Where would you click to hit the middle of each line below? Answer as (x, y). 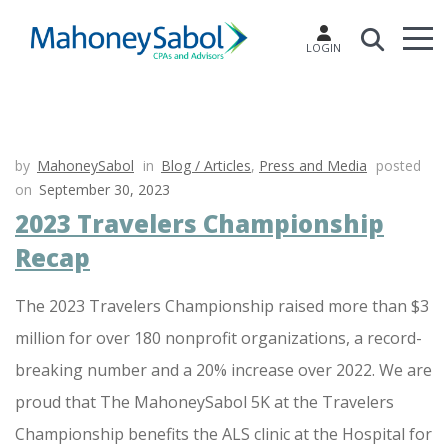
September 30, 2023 (104, 189)
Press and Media (313, 165)
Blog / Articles (206, 165)
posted (398, 165)
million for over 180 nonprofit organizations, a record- (218, 338)
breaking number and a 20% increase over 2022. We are (223, 370)
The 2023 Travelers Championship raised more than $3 (222, 306)
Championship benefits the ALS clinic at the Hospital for (223, 434)
